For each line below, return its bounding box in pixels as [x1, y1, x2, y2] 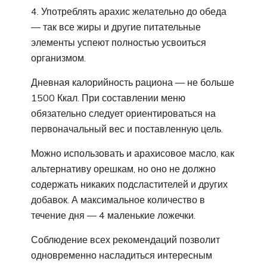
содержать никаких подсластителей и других [31, 178, 228, 190]
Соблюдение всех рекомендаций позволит [31, 233, 220, 246]
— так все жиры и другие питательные [31, 20, 201, 33]
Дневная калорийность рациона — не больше [31, 76, 234, 88]
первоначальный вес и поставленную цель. [31, 122, 223, 135]
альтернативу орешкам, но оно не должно [31, 162, 216, 175]
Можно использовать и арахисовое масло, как [31, 147, 234, 159]
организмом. [31, 51, 86, 64]
